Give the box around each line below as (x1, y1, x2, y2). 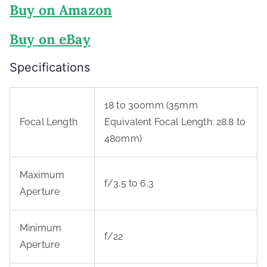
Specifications (10, 60, 91, 74)
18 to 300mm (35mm (104, 100, 198, 111)
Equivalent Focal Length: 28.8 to (104, 116, 246, 128)
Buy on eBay (10, 30, 91, 48)
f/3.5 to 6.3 (104, 178, 154, 189)
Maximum (20, 169, 65, 181)
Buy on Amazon (10, 1, 113, 18)
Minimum (20, 222, 62, 234)
